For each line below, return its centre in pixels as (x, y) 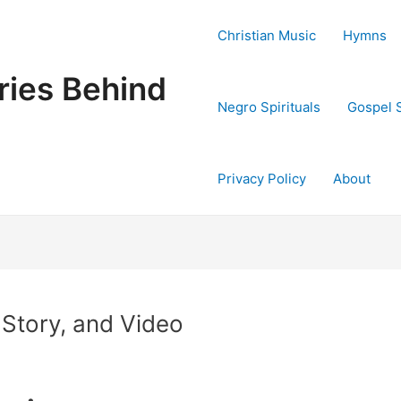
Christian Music (267, 35)
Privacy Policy (262, 179)
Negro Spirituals (269, 107)
